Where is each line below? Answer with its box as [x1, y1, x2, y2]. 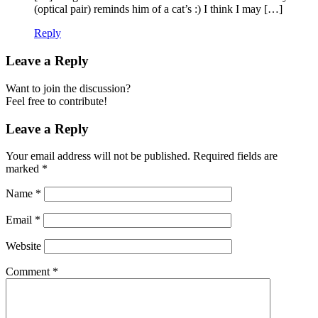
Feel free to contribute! [6, 94, 107, 107]
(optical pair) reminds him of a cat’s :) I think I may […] [34, 3, 283, 16]
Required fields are [193, 150, 278, 163]
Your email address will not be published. [6, 150, 190, 163]
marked [6, 163, 42, 175]
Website [6, 240, 41, 253]
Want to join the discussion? [6, 82, 131, 94]
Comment [6, 265, 53, 278]
